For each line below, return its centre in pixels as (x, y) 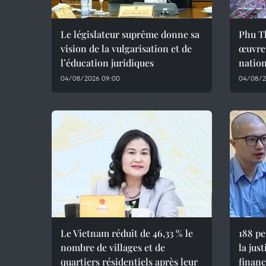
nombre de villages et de (113, 247)
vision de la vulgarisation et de (126, 48)
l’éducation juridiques (107, 63)
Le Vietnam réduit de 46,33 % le (127, 233)
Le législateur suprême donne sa (130, 34)
